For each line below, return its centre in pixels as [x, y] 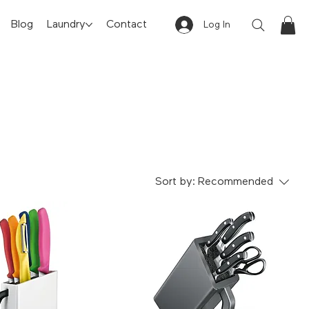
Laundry [66, 24]
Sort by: [175, 182]
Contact [127, 24]
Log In [217, 25]
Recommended [236, 182]
